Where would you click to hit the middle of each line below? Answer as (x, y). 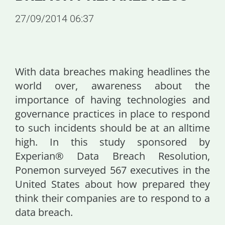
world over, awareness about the (113, 86)
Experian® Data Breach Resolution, (113, 156)
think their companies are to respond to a (113, 198)
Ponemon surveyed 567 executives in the (113, 170)
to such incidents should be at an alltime (113, 128)
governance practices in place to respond (113, 114)
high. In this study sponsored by (113, 142)
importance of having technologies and (113, 100)
